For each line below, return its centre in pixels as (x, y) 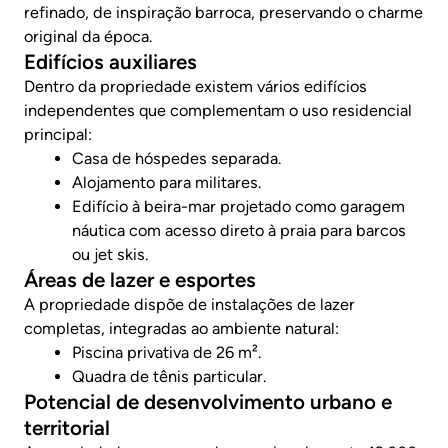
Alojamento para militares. (166, 182)
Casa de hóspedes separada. (176, 158)
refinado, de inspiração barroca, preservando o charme (223, 12)
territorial (67, 427)
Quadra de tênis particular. (169, 376)
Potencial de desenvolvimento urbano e (208, 401)
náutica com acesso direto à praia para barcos (239, 230)
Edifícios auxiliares (110, 61)
